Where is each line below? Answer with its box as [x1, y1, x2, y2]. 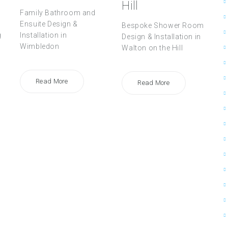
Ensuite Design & [20, 20, 78, 28]
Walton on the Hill [122, 44, 183, 52]
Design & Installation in [122, 33, 201, 41]
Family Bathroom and [20, 9, 96, 17]
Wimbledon [20, 42, 60, 51]
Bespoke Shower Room [122, 21, 204, 30]
